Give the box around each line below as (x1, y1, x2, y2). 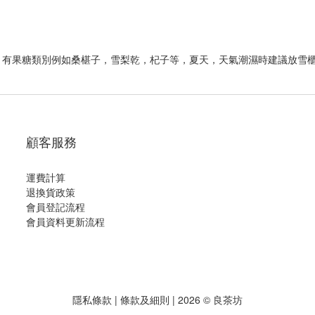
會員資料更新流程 (26, 214, 105, 229)
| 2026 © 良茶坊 (169, 292, 243, 307)
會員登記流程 (26, 200, 85, 214)
